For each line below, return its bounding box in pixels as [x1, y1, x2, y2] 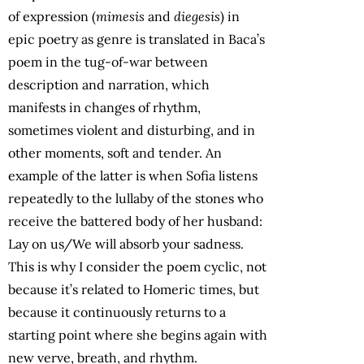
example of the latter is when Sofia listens [8, 167, 258, 184]
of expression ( [8, 8, 96, 25]
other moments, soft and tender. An [8, 145, 222, 162]
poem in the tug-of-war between [8, 54, 208, 71]
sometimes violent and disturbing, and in [8, 122, 255, 139]
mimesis [96, 8, 148, 25]
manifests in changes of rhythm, [8, 99, 201, 116]
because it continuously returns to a [8, 304, 226, 321]
